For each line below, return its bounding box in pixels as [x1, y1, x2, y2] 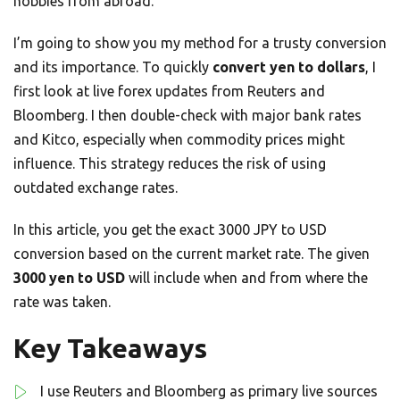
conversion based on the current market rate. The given [13, 246, 370, 262]
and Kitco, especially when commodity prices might [13, 131, 345, 148]
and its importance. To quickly [13, 59, 212, 76]
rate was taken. [13, 294, 111, 311]
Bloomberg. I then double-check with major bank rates [13, 107, 362, 124]
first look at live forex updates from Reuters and [13, 83, 325, 100]
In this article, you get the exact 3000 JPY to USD [13, 221, 327, 238]
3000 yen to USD [13, 270, 125, 287]
